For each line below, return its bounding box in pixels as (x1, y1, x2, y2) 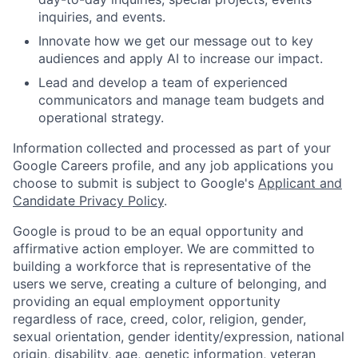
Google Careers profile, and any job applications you (13, 157, 333, 174)
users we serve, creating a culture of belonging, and (13, 276, 327, 292)
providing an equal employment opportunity (13, 293, 280, 310)
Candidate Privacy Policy (13, 193, 164, 209)
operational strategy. (38, 109, 164, 126)
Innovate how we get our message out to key (38, 33, 313, 50)
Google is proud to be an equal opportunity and (13, 223, 304, 240)
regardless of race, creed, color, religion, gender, (13, 311, 306, 328)
